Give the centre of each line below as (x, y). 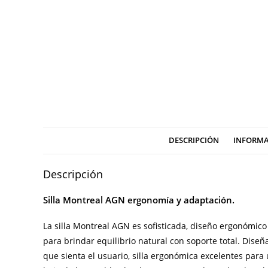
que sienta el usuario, (88, 255)
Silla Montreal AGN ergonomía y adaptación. (139, 200)
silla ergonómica (165, 255)
